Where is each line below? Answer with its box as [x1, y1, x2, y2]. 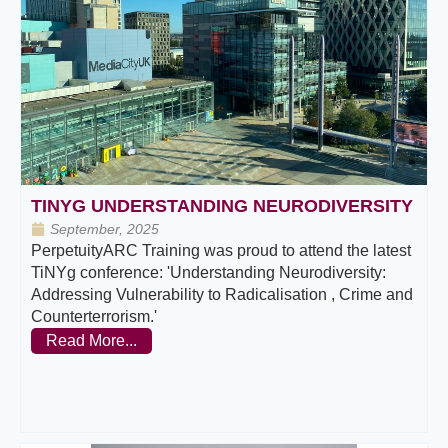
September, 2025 [50, 220, 159, 237]
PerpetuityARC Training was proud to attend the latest [31, 241, 411, 259]
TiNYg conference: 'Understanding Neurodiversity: [31, 263, 386, 281]
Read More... [46, 331, 137, 349]
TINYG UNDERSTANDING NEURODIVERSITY [31, 195, 413, 216]
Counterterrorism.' [31, 307, 157, 325]
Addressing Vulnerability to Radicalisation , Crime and [31, 285, 413, 303]
